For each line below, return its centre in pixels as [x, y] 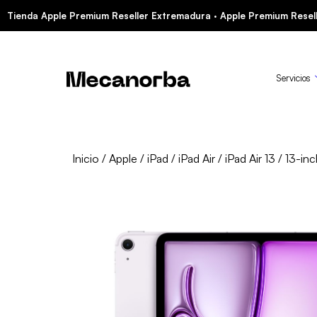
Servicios [294, 77]
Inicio [85, 158]
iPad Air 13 [250, 158]
